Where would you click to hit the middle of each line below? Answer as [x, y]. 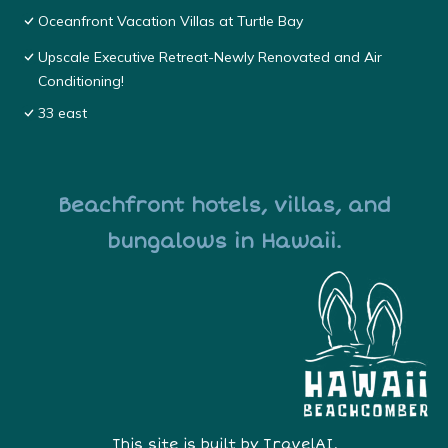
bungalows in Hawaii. [224, 242]
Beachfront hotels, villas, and [224, 206]
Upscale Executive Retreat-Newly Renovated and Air [210, 57]
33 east [62, 113]
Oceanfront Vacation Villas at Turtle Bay [170, 21]
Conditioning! [81, 81]
